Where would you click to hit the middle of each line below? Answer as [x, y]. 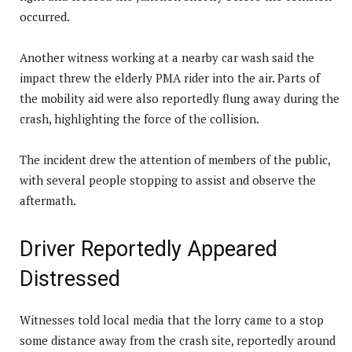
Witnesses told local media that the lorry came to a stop [172, 319]
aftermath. [48, 200]
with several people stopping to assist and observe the [168, 180]
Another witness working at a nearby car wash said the [167, 57]
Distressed [70, 279]
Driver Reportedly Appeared [148, 249]
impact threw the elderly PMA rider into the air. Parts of [170, 77]
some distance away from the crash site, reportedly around [178, 340]
